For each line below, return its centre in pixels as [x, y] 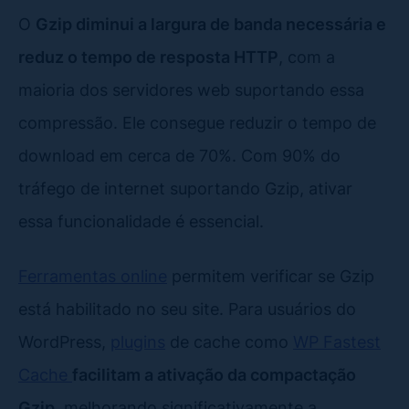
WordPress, [64, 341]
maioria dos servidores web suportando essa [191, 89]
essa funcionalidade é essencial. [143, 220]
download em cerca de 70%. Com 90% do [179, 155]
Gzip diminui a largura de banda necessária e [211, 23]
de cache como [229, 341]
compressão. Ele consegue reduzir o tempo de [197, 122]
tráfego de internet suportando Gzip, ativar [185, 188]
